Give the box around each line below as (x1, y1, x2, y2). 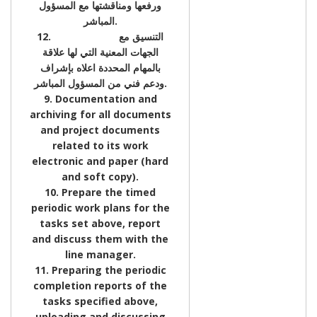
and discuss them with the (32, 231, 168, 246)
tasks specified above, (42, 294, 158, 308)
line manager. (64, 247, 136, 261)
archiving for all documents (29, 107, 171, 121)
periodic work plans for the (30, 200, 170, 214)
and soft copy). (62, 169, 139, 183)
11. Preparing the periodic (34, 263, 166, 277)
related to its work (52, 138, 149, 152)
